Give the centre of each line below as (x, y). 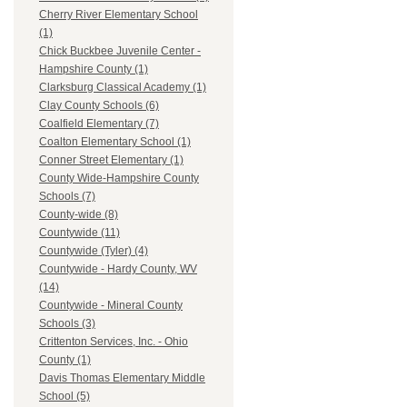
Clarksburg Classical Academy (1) (123, 88)
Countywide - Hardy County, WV (118, 269)
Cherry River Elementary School (119, 15)
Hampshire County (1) (94, 69)
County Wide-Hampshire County (119, 179)
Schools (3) (67, 324)
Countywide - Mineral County (111, 306)
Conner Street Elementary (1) (111, 160)
